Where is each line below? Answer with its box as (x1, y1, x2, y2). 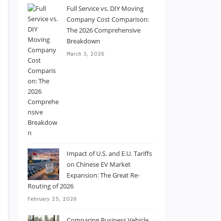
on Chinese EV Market (67, 160, 131, 169)
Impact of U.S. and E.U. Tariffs (67, 149, 152, 158)
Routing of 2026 (28, 182, 74, 190)
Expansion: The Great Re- (67, 171, 140, 180)
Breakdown (67, 37, 100, 45)
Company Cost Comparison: (67, 15, 149, 24)
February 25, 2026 (28, 196, 77, 203)
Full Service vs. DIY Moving (67, 4, 144, 13)
